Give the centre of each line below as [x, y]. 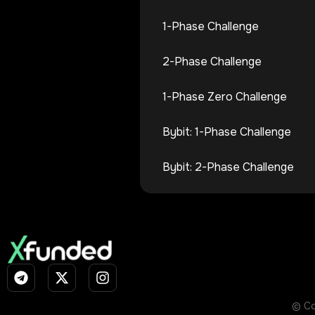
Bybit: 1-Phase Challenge [227, 131]
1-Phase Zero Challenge [225, 96]
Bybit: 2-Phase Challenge [228, 167]
